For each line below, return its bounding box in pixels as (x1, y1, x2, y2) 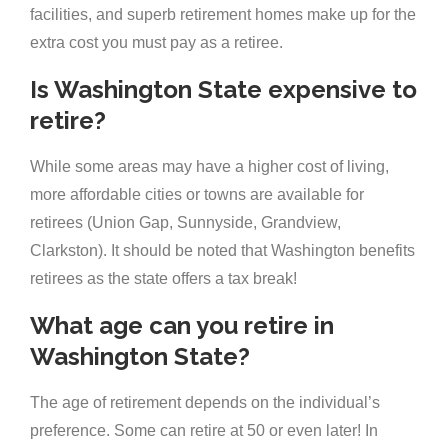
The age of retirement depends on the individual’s (30, 394, 380, 412)
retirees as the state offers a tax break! (30, 270, 297, 288)
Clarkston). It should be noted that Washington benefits (30, 242, 415, 260)
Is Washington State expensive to (30, 75, 417, 105)
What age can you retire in (30, 311, 334, 341)
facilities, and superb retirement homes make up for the (30, 6, 416, 24)
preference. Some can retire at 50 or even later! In (30, 422, 378, 440)
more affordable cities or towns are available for (30, 186, 364, 204)
